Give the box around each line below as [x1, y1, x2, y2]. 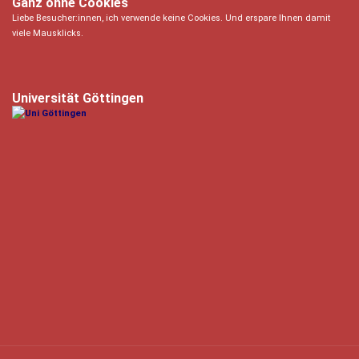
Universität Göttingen [12, 91, 143, 106]
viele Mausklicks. [12, 28, 83, 38]
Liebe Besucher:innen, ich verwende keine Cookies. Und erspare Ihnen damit [12, 13, 330, 23]
